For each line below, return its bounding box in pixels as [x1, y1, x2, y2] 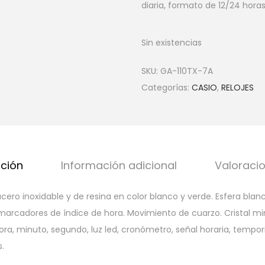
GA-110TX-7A [160, 65, 213, 77]
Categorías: [141, 82, 192, 93]
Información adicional [61, 158, 177, 173]
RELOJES [221, 82, 254, 93]
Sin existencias [141, 37, 202, 49]
